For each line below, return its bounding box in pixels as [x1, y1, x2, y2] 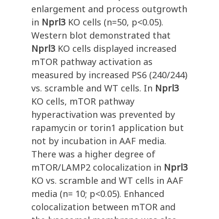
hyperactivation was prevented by [31, 109, 175, 121]
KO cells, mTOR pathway [31, 95, 134, 108]
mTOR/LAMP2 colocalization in [31, 161, 164, 174]
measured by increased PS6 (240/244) [31, 69, 187, 81]
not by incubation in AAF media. [31, 135, 166, 147]
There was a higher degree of [31, 148, 155, 160]
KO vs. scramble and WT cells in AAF [31, 175, 183, 187]
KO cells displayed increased [58, 43, 176, 55]
